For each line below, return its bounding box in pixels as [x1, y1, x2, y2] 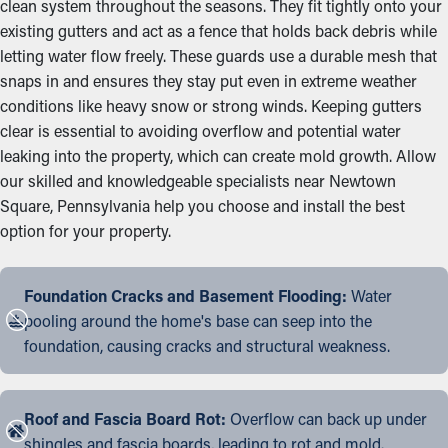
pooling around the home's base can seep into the [24, 310, 372, 331]
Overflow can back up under [226, 408, 427, 429]
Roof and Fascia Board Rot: [24, 408, 226, 429]
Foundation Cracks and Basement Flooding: [24, 285, 347, 306]
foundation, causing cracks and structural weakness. [24, 335, 390, 356]
